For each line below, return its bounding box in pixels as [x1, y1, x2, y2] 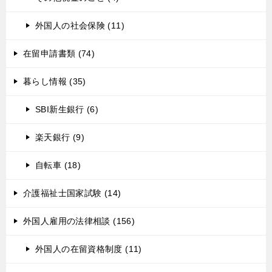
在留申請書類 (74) [23, 49, 95, 58]
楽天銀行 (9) [35, 132, 84, 142]
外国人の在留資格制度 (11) [35, 244, 142, 254]
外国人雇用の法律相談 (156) [23, 216, 135, 226]
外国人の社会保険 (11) [35, 21, 124, 30]
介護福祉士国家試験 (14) [23, 188, 121, 198]
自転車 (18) [35, 160, 81, 170]
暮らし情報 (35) [23, 76, 86, 86]
